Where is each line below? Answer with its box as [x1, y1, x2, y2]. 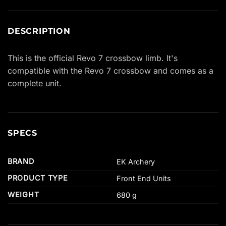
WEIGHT [8, 190, 39, 199]
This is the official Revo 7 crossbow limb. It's [8, 53, 178, 64]
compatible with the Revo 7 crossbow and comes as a [8, 66, 213, 76]
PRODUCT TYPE [8, 174, 68, 183]
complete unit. [8, 78, 62, 89]
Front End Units [117, 174, 172, 183]
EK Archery [117, 157, 155, 166]
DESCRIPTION [8, 26, 71, 36]
